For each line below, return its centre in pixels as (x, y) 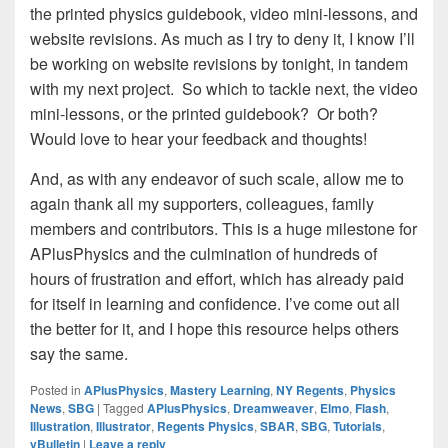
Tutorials (357, 426)
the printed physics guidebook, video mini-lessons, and (224, 13)
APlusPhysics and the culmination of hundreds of (203, 253)
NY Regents (310, 390)
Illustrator (123, 426)
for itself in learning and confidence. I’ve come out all (215, 303)
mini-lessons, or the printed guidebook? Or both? (204, 113)
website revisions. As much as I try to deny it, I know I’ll (222, 38)
